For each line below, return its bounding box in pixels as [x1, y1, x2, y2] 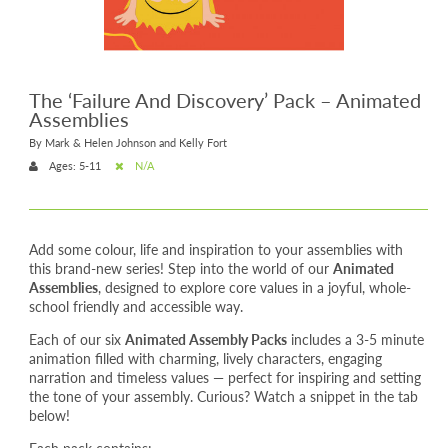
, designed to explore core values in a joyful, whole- [97, 276, 411, 297]
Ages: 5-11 [45, 157, 101, 174]
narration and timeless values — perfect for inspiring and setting [28, 366, 421, 387]
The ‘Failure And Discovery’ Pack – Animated [28, 86, 421, 114]
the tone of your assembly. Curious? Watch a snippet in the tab [28, 385, 418, 406]
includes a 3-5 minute [286, 328, 424, 349]
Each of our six [28, 328, 125, 349]
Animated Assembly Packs [124, 328, 287, 349]
